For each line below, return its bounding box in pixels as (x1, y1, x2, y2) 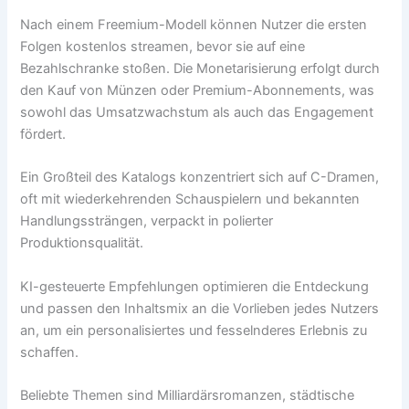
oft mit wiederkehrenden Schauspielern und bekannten (20, 191, 361, 208)
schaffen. (20, 343, 79, 361)
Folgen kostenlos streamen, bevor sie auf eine (20, 37, 306, 55)
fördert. (20, 125, 67, 142)
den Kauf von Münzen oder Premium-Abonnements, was (20, 81, 375, 99)
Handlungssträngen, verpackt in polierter (20, 213, 274, 230)
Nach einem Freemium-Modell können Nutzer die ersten (20, 16, 368, 33)
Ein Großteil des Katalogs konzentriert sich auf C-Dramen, (20, 169, 380, 186)
